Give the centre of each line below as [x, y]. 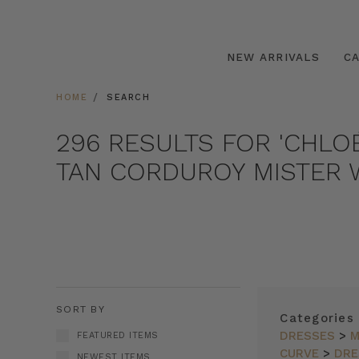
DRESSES [308, 336]
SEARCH [128, 97]
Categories [317, 318]
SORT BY [81, 309]
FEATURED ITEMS [117, 335]
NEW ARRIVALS [273, 56]
